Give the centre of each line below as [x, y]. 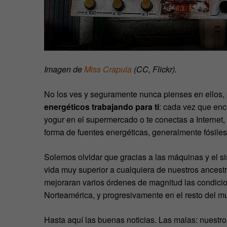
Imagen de [64, 69]
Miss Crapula [108, 69]
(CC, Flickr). [154, 69]
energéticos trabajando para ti [102, 106]
